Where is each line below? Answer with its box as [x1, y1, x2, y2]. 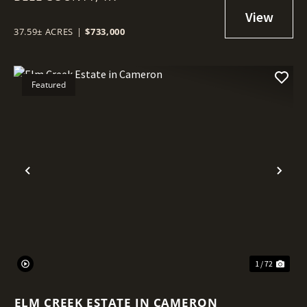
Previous [27, 171, 86, 193]
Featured [32, 78, 66, 90]
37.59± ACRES [14, 25, 73, 38]
